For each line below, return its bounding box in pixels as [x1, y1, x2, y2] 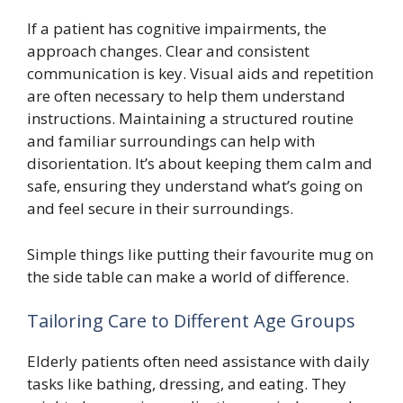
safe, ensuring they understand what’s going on [27, 175, 363, 196]
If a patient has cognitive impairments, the [27, 18, 327, 39]
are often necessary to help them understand [27, 85, 345, 106]
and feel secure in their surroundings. [27, 198, 293, 219]
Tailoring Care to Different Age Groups [27, 309, 355, 333]
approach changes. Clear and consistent [27, 40, 309, 61]
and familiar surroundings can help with [27, 130, 315, 151]
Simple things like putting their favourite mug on [27, 243, 373, 264]
